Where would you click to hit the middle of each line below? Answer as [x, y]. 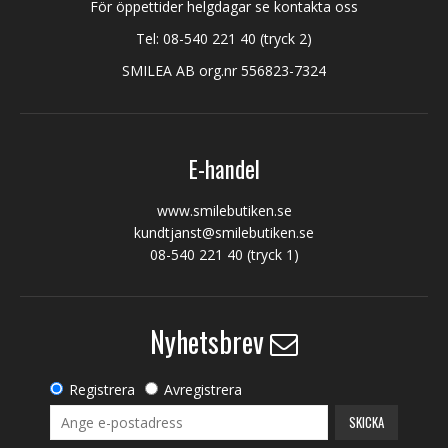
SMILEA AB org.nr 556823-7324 [224, 71]
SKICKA [367, 421]
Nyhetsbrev [207, 341]
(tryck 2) [284, 39]
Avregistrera [203, 389]
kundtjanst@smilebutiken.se [224, 233]
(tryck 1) [270, 255]
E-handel [224, 169]
